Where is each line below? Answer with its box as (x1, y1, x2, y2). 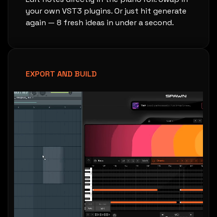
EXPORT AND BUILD (26, 69, 97, 79)
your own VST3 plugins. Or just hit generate (26, 6, 186, 16)
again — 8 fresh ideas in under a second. (26, 17, 174, 28)
